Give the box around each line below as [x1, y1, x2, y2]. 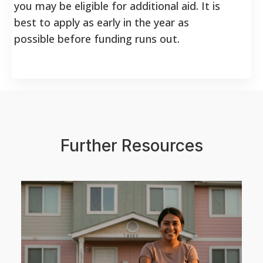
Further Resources [60, 135, 203, 156]
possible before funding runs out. [14, 31, 180, 46]
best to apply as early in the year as [14, 15, 189, 29]
